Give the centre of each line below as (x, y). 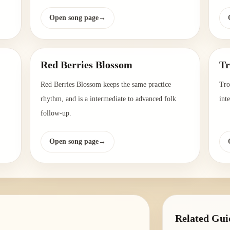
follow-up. (56, 113)
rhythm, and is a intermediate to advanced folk (108, 99)
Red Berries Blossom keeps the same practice (106, 85)
